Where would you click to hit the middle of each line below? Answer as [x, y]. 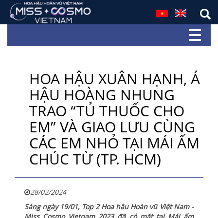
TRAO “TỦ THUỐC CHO [107, 111]
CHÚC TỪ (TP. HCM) [95, 159]
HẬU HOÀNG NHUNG [102, 95]
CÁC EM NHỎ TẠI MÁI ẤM [114, 143]
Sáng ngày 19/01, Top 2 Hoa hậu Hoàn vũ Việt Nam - [109, 207]
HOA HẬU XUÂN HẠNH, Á [115, 79]
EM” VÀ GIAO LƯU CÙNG [112, 127]
